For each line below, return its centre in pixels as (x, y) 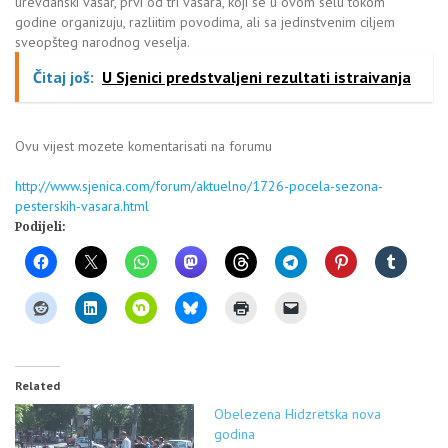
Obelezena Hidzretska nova (297, 414)
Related (37, 386)
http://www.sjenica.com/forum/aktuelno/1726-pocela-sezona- (199, 186)
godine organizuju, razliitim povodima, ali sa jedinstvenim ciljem (205, 22)
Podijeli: (40, 227)
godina (234, 434)
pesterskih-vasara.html (82, 206)
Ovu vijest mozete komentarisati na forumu (145, 146)
